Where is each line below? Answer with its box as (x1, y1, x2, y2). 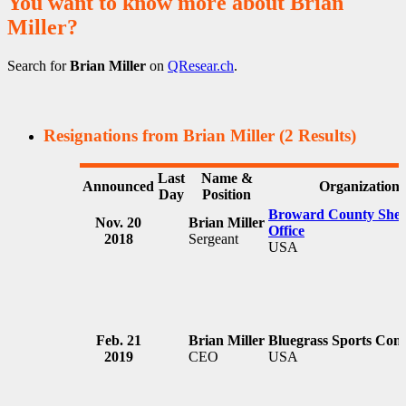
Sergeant (188, 230, 238, 246)
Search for (7, 58, 70, 74)
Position (202, 186, 251, 202)
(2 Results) (275, 126, 356, 146)
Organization (319, 178, 400, 194)
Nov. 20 (95, 214, 141, 230)
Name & (200, 169, 253, 186)
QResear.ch (168, 58, 234, 74)
